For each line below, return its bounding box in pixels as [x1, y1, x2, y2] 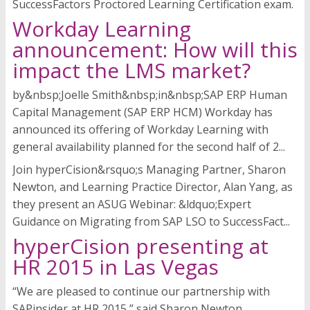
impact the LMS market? [12, 56, 250, 85]
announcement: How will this [12, 35, 298, 64]
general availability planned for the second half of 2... [12, 139, 285, 155]
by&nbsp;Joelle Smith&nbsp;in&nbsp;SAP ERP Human [12, 87, 287, 103]
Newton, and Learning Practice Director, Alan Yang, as [12, 179, 293, 195]
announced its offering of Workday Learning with [12, 122, 268, 138]
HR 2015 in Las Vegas [12, 253, 219, 282]
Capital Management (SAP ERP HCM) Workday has [12, 104, 273, 120]
